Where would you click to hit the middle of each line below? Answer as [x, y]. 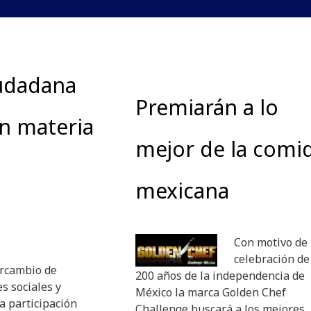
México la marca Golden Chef [212, 293]
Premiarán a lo [207, 108]
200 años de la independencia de [220, 276]
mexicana [182, 191]
